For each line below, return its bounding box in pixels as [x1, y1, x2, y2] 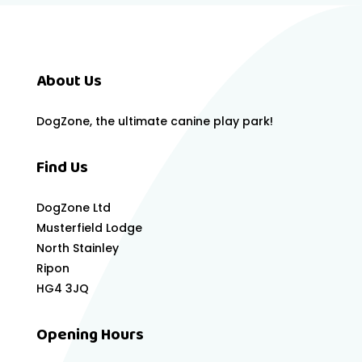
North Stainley [36, 240, 119, 257]
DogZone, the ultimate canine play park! [36, 113, 273, 130]
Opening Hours [36, 322, 144, 351]
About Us [36, 68, 102, 97]
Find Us [36, 154, 88, 183]
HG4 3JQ [36, 280, 89, 297]
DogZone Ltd [36, 200, 111, 217]
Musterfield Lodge [36, 220, 142, 237]
